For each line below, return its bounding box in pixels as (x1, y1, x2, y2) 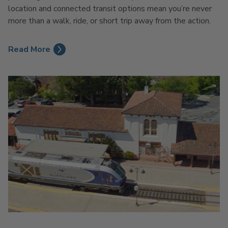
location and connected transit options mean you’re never (8, 3, 212, 14)
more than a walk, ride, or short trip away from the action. (8, 15, 211, 26)
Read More (8, 43, 50, 55)
